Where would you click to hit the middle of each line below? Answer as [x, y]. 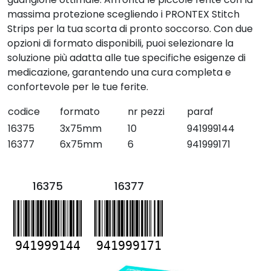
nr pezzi [146, 112]
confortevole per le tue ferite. [78, 87]
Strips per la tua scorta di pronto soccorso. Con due [130, 29]
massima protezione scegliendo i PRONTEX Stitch [123, 14]
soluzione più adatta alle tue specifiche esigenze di [126, 58]
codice [24, 112]
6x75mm [81, 144]
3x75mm [81, 129]
